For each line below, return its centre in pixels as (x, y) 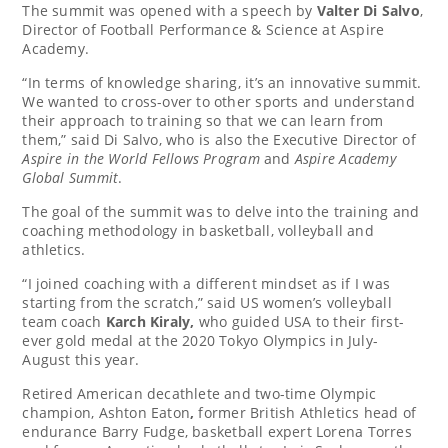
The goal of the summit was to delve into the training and (221, 212)
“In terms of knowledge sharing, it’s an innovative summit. (222, 83)
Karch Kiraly (148, 322)
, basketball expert (250, 432)
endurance (62, 432)
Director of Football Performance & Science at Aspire (203, 30)
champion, (60, 413)
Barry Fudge (143, 432)
